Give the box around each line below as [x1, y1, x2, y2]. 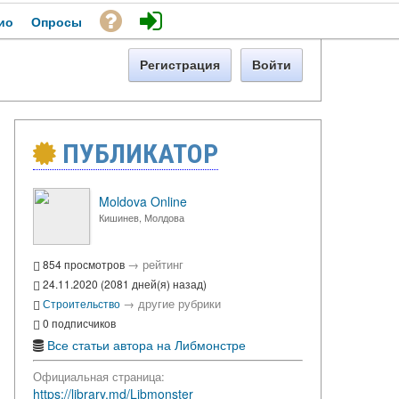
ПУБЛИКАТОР [56, 138, 218, 170]
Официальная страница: [33, 367, 165, 385]
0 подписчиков [40, 314, 116, 330]
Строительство [43, 296, 120, 312]
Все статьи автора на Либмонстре [47, 335, 246, 354]
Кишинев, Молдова [99, 210, 184, 225]
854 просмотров [40, 256, 127, 273]
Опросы [31, 12, 82, 31]
